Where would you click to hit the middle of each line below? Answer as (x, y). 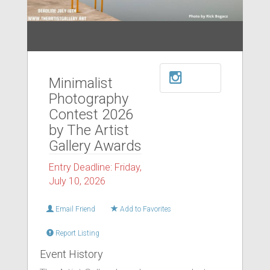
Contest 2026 (91, 114)
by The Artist (89, 130)
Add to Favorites (145, 209)
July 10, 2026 (77, 181)
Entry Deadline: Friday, (95, 167)
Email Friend (74, 209)
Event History (71, 254)
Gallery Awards (95, 146)
